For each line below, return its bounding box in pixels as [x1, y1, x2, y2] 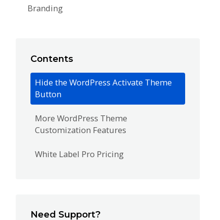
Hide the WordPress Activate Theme [34, 77, 172, 88]
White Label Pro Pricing [34, 148, 124, 160]
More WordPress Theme [34, 112, 127, 124]
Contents [30, 53, 74, 64]
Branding [27, 2, 63, 14]
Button [34, 88, 61, 100]
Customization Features [34, 124, 126, 136]
